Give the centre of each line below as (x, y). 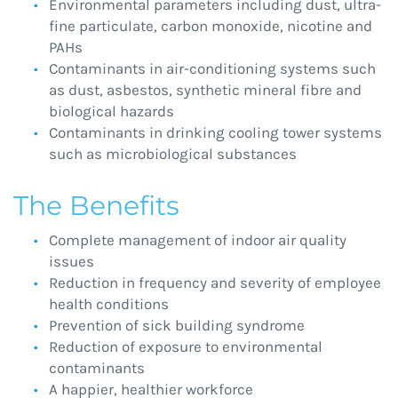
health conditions (109, 304)
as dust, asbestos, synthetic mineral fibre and (205, 90)
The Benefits (96, 206)
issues (72, 262)
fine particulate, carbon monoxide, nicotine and (211, 26)
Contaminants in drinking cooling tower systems (215, 133)
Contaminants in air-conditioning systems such (212, 69)
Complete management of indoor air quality (198, 240)
